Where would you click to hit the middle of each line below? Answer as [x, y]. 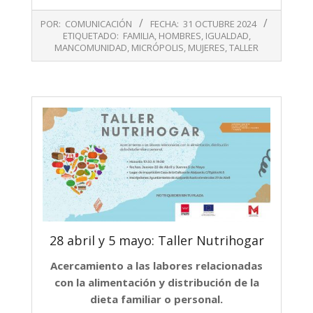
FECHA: [165, 24]
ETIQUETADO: [90, 36]
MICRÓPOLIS [158, 48]
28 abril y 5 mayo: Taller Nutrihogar [156, 241]
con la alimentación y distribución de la [156, 283]
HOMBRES [180, 36]
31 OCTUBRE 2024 [220, 24]
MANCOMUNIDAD [91, 48]
